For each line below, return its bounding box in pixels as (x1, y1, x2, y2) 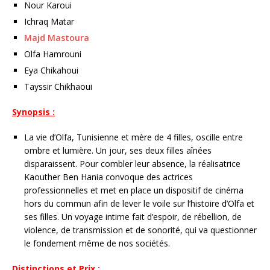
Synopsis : (12, 105, 55, 118)
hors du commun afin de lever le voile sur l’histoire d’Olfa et (24, 197, 254, 209)
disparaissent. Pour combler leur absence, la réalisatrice (24, 157, 240, 169)
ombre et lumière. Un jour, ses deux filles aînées (24, 144, 212, 156)
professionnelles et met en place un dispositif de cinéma (24, 184, 243, 196)
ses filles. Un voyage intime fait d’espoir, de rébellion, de (24, 210, 242, 222)
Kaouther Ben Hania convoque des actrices (24, 171, 193, 183)
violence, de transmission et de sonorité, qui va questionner (24, 224, 257, 236)
